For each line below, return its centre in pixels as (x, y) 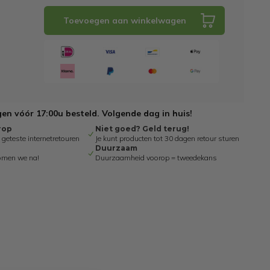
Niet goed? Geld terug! (142, 129)
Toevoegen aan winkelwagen (124, 20)
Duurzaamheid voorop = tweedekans (156, 158)
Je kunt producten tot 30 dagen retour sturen (167, 138)
